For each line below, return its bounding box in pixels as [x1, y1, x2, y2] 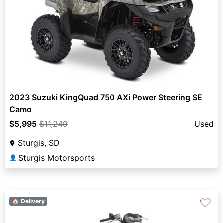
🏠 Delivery [11, 197, 45, 205]
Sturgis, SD [18, 137, 60, 148]
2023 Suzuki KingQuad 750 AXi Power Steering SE [9, 92, 202, 102]
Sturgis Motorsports [18, 152, 95, 163]
